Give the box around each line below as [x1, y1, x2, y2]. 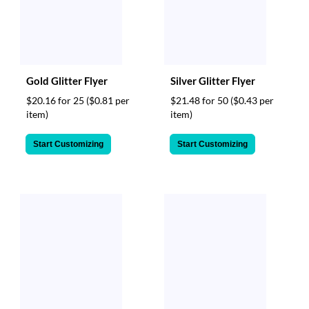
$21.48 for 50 [170, 94, 230, 106]
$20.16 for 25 [26, 94, 86, 106]
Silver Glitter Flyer [170, 74, 255, 87]
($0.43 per [230, 94, 274, 106]
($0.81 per [86, 94, 130, 106]
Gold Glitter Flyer [26, 74, 108, 87]
